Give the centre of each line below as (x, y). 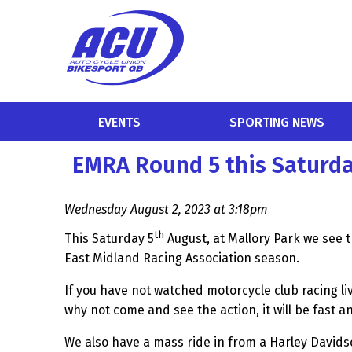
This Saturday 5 (109, 239)
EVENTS (119, 122)
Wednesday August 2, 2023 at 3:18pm (166, 209)
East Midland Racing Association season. (182, 258)
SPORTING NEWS (277, 122)
